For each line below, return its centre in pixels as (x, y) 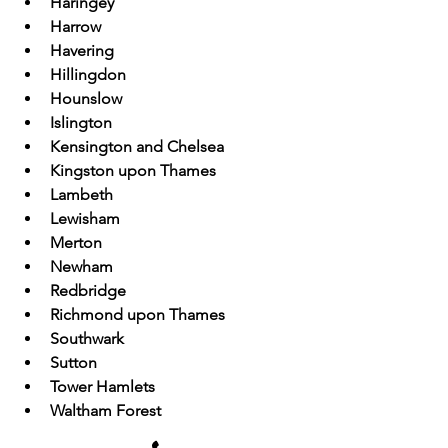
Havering (82, 51)
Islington (81, 123)
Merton (76, 243)
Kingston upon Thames (133, 171)
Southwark (87, 339)
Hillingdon (88, 75)
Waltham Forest (105, 411)
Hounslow (86, 99)
